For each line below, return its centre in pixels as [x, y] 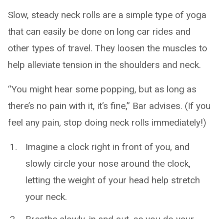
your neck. [46, 197]
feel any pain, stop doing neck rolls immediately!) [107, 123]
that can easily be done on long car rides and [99, 32]
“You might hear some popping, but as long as [102, 89]
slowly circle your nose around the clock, [108, 164]
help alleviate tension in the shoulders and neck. [104, 65]
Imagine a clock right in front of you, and [108, 147]
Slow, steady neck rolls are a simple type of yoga [107, 15]
